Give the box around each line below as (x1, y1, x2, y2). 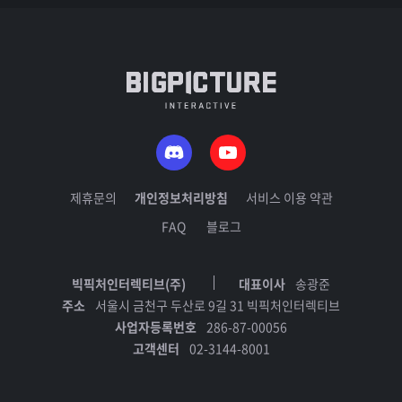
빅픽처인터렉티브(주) (72, 275, 186, 293)
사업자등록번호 (115, 318, 197, 336)
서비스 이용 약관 (245, 188, 333, 206)
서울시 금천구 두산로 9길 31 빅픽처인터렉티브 (95, 296, 340, 314)
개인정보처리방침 (134, 188, 228, 206)
